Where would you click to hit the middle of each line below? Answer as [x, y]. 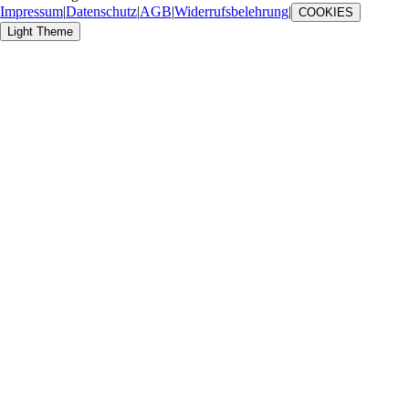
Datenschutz [101, 11]
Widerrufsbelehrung [231, 11]
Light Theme [40, 31]
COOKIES [326, 12]
